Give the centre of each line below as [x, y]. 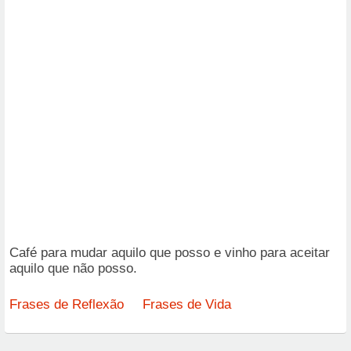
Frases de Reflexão [67, 304]
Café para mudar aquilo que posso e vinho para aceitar [170, 252]
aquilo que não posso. [73, 268]
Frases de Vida [187, 304]
